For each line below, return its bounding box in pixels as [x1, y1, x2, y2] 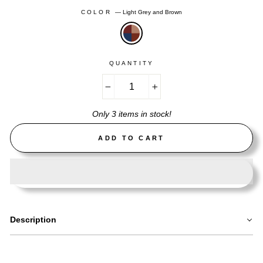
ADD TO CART [98, 134, 165, 141]
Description [10, 215, 56, 224]
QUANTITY [109, 60, 154, 66]
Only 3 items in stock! [92, 110, 171, 119]
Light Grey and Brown [122, 9, 182, 15]
